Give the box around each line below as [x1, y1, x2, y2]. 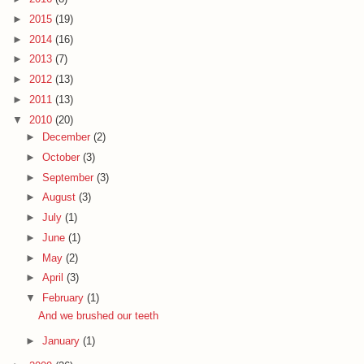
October [41, 150, 83, 163]
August [41, 191, 79, 204]
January [41, 334, 83, 347]
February [41, 292, 87, 305]
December [41, 131, 93, 144]
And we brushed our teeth [38, 309, 159, 322]
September [41, 171, 97, 184]
